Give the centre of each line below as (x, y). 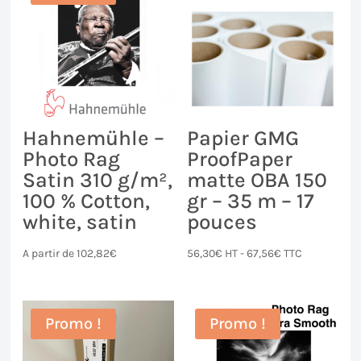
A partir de (50, 253)
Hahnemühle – (94, 138)
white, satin (80, 222)
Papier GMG (243, 138)
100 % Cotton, (87, 201)
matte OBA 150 (257, 180)
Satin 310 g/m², (98, 180)
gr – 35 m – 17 (250, 201)
